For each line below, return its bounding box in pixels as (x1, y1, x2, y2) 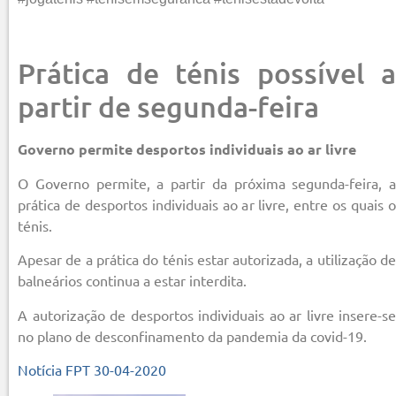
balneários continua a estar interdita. (18, 271, 247, 290)
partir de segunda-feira (18, 88, 319, 124)
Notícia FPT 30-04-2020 (18, 361, 166, 379)
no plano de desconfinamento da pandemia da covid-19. (18, 326, 367, 345)
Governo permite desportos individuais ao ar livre (18, 139, 356, 158)
